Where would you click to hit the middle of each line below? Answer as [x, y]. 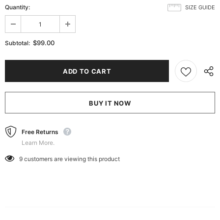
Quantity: [17, 7]
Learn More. [38, 142]
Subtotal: [17, 43]
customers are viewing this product [72, 159]
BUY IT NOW [110, 103]
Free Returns [40, 132]
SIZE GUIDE [200, 7]
